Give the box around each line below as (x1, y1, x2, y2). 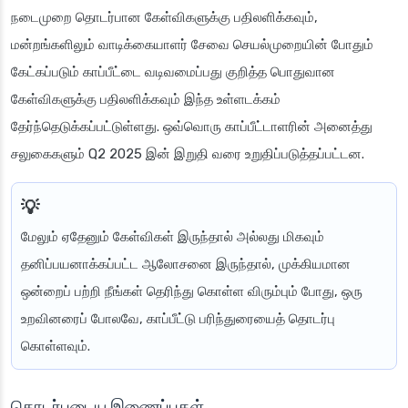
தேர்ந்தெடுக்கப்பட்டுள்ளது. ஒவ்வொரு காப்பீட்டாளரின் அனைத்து (11, 118, 372, 136)
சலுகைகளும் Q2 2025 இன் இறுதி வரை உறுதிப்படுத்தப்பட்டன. (11, 146, 364, 163)
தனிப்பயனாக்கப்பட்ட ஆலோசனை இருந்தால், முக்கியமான (21, 256, 351, 273)
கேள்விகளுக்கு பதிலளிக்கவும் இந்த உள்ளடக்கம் (11, 91, 280, 108)
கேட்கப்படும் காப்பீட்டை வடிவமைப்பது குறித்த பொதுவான (11, 64, 335, 81)
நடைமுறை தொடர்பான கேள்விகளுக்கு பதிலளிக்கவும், (11, 9, 318, 26)
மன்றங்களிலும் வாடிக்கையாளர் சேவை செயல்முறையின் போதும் (11, 36, 373, 54)
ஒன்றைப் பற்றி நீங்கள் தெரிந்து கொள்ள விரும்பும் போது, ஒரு (21, 283, 362, 301)
